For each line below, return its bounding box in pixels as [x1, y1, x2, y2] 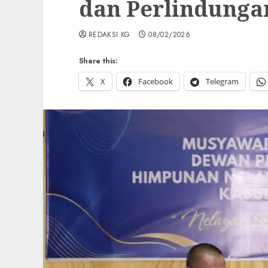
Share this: [79, 56, 118, 66]
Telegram [206, 76, 239, 87]
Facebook [138, 76, 173, 87]
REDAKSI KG [89, 29, 130, 40]
